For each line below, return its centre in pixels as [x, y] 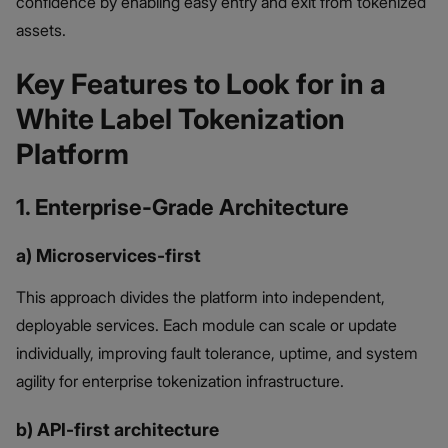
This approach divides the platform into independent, [200, 296]
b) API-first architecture [117, 429]
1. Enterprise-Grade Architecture [182, 206]
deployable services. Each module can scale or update [206, 324]
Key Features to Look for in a [201, 83]
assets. [41, 29]
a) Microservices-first [108, 255]
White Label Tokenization [180, 118]
